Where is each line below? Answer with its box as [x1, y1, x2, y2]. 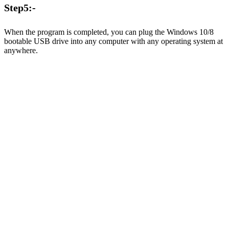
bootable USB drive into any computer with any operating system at [4, 37, 223, 45]
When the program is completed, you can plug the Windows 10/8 [4, 28, 214, 36]
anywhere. [4, 46, 38, 55]
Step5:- [4, 2, 36, 13]
